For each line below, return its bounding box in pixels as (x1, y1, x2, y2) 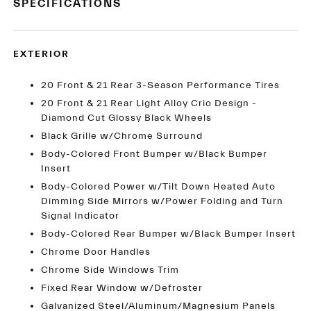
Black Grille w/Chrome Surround (41, 131, 203, 142)
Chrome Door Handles (41, 246, 151, 258)
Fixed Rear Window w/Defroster (41, 283, 203, 294)
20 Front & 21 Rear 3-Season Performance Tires (41, 80, 280, 91)
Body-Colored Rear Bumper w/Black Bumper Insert (41, 228, 296, 239)
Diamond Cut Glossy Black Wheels (41, 112, 212, 124)
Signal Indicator (41, 210, 120, 221)
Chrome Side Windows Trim (41, 264, 180, 276)
